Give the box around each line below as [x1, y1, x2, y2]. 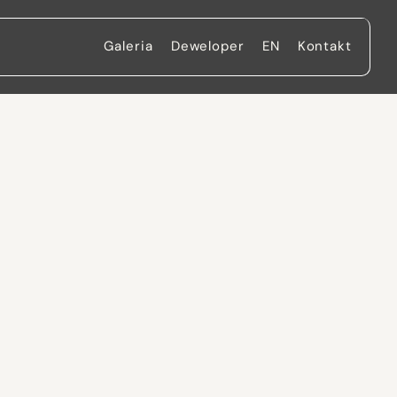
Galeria [104, 37, 153, 55]
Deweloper [170, 37, 245, 55]
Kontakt [297, 37, 352, 55]
